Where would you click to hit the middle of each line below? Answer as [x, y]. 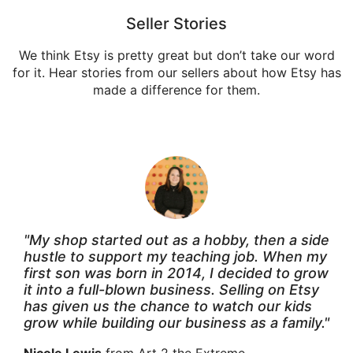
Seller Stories [176, 23]
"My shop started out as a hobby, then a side [176, 240]
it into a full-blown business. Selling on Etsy [171, 289]
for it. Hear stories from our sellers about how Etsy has [176, 72]
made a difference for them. [176, 90]
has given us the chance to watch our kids [168, 306]
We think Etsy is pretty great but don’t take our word [176, 55]
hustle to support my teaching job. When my [175, 256]
